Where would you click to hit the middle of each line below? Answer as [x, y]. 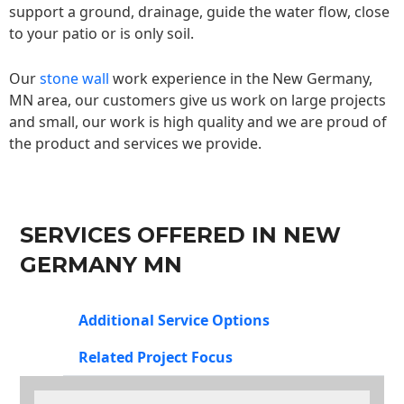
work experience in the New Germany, [241, 78]
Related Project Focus [156, 358]
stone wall [74, 78]
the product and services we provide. [135, 143]
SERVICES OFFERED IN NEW [180, 235]
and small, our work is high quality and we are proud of [198, 121]
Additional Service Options [174, 321]
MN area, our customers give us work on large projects [197, 100]
